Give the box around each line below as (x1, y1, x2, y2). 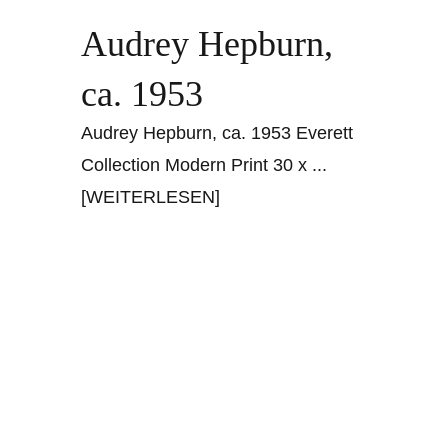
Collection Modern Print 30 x (81, 154, 313, 175)
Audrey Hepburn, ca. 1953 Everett (81, 122, 354, 143)
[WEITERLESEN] (81, 186, 221, 207)
